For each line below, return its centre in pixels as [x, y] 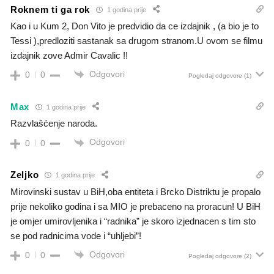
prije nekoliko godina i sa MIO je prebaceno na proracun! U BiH [135, 206]
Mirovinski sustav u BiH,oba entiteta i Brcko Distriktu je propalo [135, 191]
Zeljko [25, 175]
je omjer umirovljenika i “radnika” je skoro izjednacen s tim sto [133, 221]
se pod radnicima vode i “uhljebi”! [76, 235]
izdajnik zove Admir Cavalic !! [69, 56]
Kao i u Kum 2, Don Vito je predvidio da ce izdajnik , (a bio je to [135, 26]
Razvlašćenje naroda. [54, 124]
